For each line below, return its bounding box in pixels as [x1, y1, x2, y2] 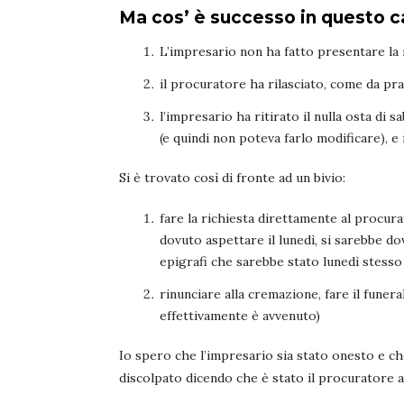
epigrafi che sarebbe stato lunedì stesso [160, 253, 402, 271]
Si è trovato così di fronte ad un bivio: [119, 170, 345, 187]
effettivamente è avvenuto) [160, 308, 320, 325]
